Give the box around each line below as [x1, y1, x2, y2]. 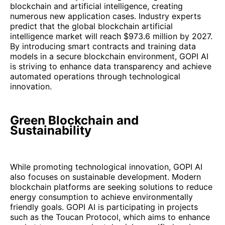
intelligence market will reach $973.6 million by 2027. [10, 31, 212, 41]
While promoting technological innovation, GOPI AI [10, 161, 202, 172]
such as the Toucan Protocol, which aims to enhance [10, 211, 210, 222]
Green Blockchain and [10, 113, 139, 128]
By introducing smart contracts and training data [10, 41, 196, 51]
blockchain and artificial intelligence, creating [10, 1, 183, 11]
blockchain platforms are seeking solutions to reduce [10, 181, 212, 192]
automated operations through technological [10, 71, 180, 81]
